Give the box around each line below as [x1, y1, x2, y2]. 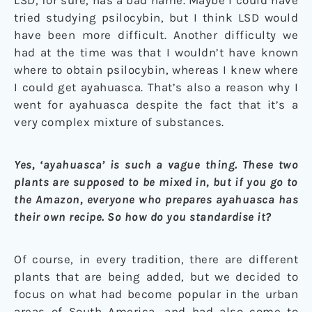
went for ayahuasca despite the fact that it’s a [14, 97, 298, 111]
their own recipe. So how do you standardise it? [14, 209, 272, 224]
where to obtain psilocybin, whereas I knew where [14, 62, 298, 77]
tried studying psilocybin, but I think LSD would [14, 10, 298, 24]
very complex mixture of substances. [14, 114, 224, 129]
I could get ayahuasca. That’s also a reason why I [14, 79, 298, 94]
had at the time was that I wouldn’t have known [14, 45, 298, 59]
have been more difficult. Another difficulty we [14, 27, 298, 42]
